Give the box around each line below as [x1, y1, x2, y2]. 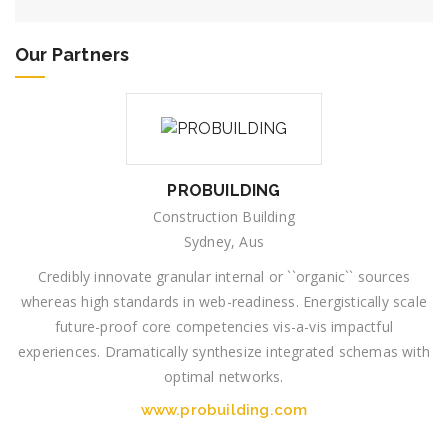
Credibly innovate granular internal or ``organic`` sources [37, 266, 411, 286]
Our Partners [15, 43, 130, 65]
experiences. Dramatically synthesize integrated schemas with [17, 341, 430, 361]
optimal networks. [164, 366, 284, 386]
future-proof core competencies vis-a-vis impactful [54, 316, 393, 336]
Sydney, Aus [183, 231, 265, 251]
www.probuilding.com [140, 400, 308, 419]
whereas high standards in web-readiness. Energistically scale [20, 291, 428, 311]
